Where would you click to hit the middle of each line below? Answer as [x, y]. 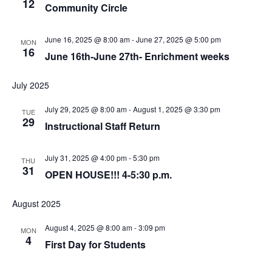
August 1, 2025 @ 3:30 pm [176, 109]
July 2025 [30, 85]
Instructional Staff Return [102, 126]
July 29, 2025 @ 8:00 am [86, 109]
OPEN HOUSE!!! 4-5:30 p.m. [108, 175]
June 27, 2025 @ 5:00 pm [178, 39]
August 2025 [36, 203]
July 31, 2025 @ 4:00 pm [86, 158]
